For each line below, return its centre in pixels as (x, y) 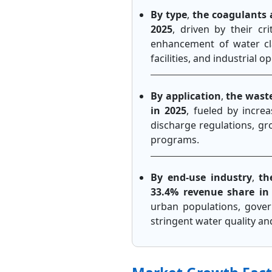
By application (186, 96)
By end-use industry (201, 177)
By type (169, 14)
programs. (175, 139)
